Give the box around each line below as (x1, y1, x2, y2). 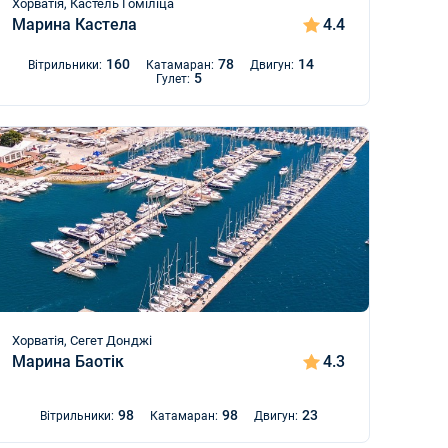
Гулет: (155, 72, 190, 86)
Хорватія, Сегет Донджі (12, 333, 153, 348)
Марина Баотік (12, 352, 125, 371)
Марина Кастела (12, 15, 138, 34)
